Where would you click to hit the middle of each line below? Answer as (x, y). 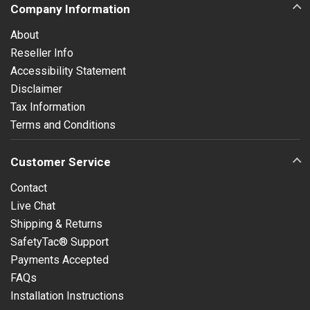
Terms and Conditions (63, 125)
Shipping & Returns (56, 224)
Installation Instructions (67, 295)
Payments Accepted (60, 259)
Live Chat (33, 206)
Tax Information (48, 107)
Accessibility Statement (68, 71)
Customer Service (61, 162)
